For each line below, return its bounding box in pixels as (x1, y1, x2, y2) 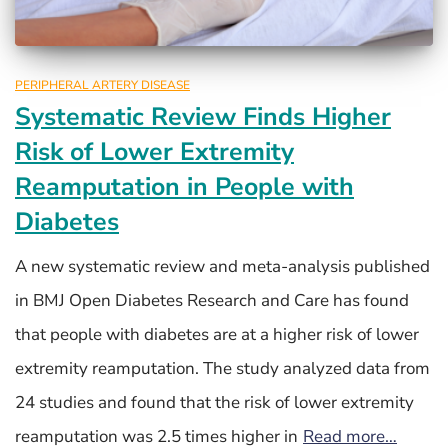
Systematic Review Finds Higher (15, 99, 391, 134)
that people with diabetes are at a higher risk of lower (15, 322, 419, 346)
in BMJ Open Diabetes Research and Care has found (15, 288, 409, 312)
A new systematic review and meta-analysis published (15, 254, 430, 278)
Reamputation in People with (15, 169, 354, 204)
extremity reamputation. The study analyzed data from (15, 356, 430, 380)
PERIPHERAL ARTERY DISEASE (15, 76, 190, 93)
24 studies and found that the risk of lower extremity (15, 390, 414, 414)
